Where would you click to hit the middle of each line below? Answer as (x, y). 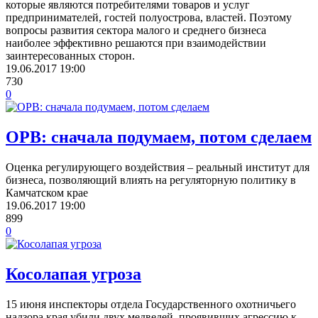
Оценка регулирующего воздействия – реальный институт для (158, 167)
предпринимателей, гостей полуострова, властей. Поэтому (149, 18)
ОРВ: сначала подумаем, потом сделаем (159, 137)
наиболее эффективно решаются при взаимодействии (136, 43)
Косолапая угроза (73, 274)
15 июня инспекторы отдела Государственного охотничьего (151, 304)
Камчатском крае (47, 192)
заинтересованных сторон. (70, 56)
